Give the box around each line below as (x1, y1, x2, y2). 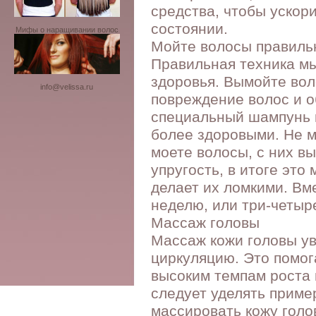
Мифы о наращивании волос (15, 25, 119, 34)
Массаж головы (151, 214, 260, 231)
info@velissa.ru (40, 83, 93, 92)
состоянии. (151, 20, 228, 37)
